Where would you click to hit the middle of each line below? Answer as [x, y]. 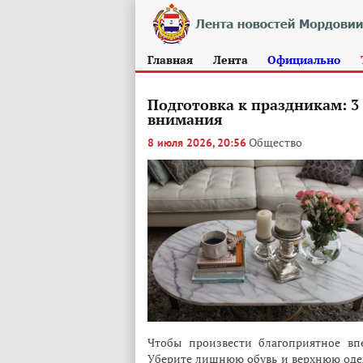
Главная [170, 60]
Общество [275, 142]
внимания [185, 119]
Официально [304, 60]
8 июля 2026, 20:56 [197, 143]
